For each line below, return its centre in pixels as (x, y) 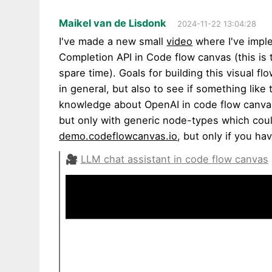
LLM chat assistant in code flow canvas (174, 159)
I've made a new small (113, 41)
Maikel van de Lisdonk (113, 23)
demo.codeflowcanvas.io (118, 136)
